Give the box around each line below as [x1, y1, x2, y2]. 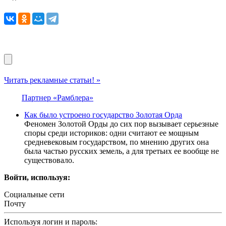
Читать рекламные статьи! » [4, 76, 100, 85]
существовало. [24, 156, 74, 165]
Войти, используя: [4, 173, 70, 182]
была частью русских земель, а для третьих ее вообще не [24, 147, 219, 156]
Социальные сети [4, 190, 65, 199]
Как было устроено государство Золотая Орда [24, 110, 182, 120]
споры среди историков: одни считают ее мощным [24, 129, 199, 138]
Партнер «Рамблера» [22, 93, 93, 102]
